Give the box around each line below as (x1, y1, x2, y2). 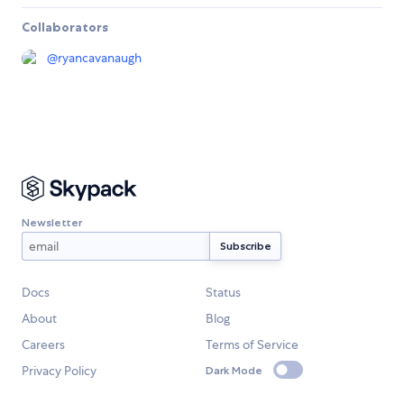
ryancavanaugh (58, 50, 142, 67)
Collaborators (22, 19, 108, 36)
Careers (22, 336, 65, 353)
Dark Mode (206, 363, 262, 377)
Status (206, 284, 241, 301)
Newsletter (22, 215, 82, 229)
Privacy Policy (22, 363, 96, 380)
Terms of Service (206, 336, 298, 353)
